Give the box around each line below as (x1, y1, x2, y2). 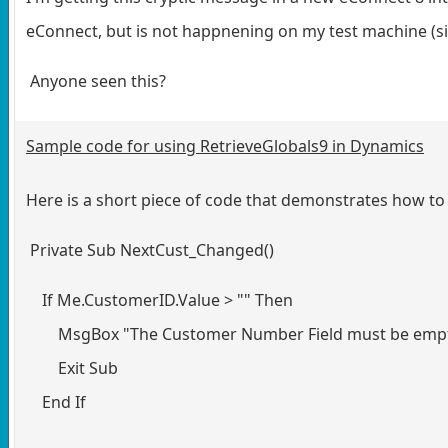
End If (26, 390, 86, 413)
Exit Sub (26, 356, 118, 379)
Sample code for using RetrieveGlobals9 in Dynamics (26, 134, 424, 157)
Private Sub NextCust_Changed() (26, 238, 274, 261)
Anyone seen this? (26, 69, 166, 92)
